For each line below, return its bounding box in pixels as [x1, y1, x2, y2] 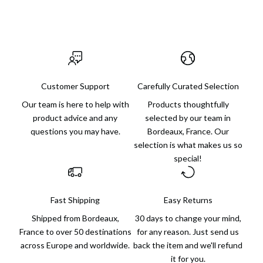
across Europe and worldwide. [21, 240, 130, 250]
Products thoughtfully [147, 99, 229, 109]
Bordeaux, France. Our [147, 126, 229, 136]
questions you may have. [30, 126, 120, 136]
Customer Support [41, 80, 110, 91]
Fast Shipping [50, 194, 100, 205]
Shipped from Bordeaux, [31, 213, 119, 223]
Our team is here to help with [21, 99, 129, 109]
